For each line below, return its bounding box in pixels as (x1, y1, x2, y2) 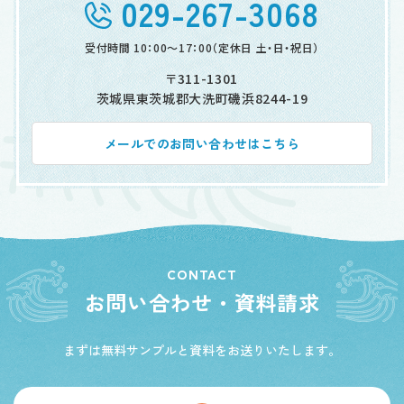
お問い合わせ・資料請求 (84, 287, 320, 318)
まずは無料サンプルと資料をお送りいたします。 (63, 341, 341, 360)
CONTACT (166, 268, 238, 283)
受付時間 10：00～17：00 (84, 40, 213, 56)
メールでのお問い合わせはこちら (104, 134, 300, 153)
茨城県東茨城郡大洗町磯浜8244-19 (96, 89, 308, 108)
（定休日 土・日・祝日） (212, 40, 320, 56)
